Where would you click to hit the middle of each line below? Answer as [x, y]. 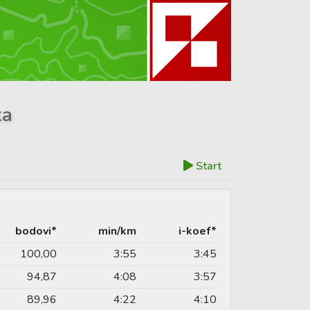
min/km [117, 231]
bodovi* [36, 231]
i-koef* [198, 231]
